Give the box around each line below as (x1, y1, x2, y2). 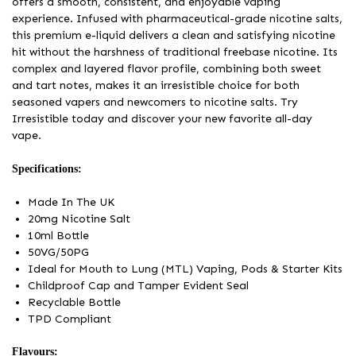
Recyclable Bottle (28, 296, 121, 310)
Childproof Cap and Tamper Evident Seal (28, 279, 249, 293)
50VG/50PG (28, 246, 89, 260)
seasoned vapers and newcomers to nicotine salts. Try (12, 95, 298, 109)
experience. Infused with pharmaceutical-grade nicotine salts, (12, 11, 342, 25)
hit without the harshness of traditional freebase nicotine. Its (12, 44, 338, 59)
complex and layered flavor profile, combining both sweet (12, 61, 321, 75)
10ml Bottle (28, 229, 89, 243)
